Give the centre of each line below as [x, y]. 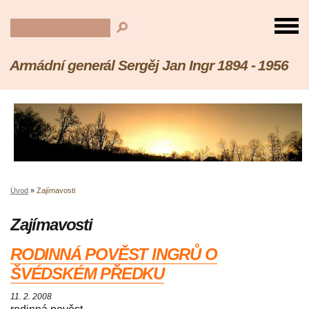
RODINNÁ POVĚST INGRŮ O [114, 255]
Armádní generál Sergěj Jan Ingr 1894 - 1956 [149, 65]
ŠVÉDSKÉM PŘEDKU [88, 274]
